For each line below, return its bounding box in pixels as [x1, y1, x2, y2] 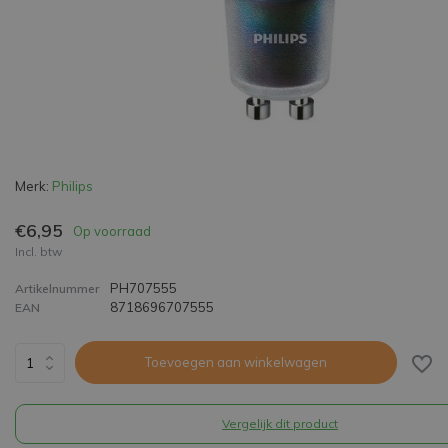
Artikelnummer [15, 281, 99, 296]
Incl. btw [15, 244, 62, 259]
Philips [52, 178, 93, 194]
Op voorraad [73, 222, 151, 239]
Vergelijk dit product [222, 416, 338, 431]
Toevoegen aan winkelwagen [144, 354, 327, 370]
